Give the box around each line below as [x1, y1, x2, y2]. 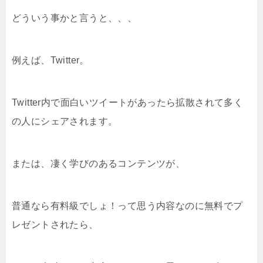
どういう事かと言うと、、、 [12, 12, 137, 23]
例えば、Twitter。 [12, 55, 89, 65]
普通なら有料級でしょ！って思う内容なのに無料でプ [12, 200, 243, 211]
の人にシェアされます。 [12, 116, 118, 126]
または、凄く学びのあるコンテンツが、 [12, 158, 186, 168]
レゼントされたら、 [12, 219, 99, 230]
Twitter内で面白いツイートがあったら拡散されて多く [12, 97, 244, 107]
